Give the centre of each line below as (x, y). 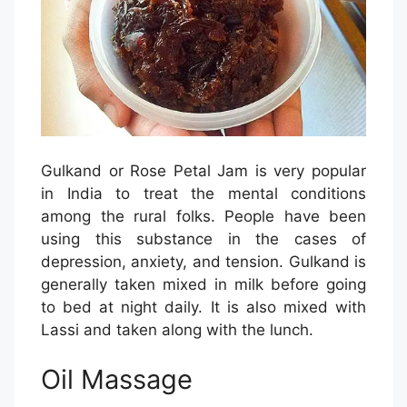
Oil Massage (117, 380)
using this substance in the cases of (203, 238)
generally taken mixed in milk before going (203, 284)
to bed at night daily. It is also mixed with (203, 307)
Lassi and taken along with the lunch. (177, 329)
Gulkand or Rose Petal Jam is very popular (203, 170)
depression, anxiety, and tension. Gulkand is (203, 261)
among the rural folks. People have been (203, 216)
